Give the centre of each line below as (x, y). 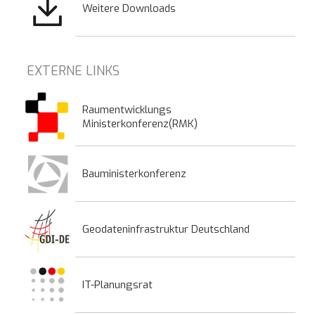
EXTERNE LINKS (73, 71)
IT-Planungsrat (117, 284)
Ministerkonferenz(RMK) (140, 123)
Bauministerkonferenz (134, 173)
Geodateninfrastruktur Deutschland (166, 229)
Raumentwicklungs (127, 109)
